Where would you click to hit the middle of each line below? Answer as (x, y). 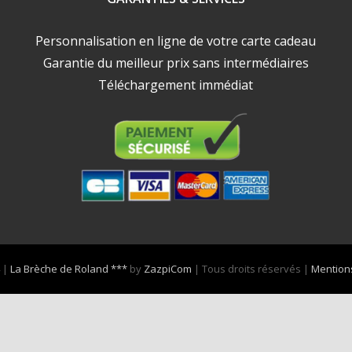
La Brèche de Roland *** (69, 269)
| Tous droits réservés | (251, 269)
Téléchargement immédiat (176, 85)
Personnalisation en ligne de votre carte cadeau (176, 41)
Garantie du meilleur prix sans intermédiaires (176, 63)
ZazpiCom (168, 269)
